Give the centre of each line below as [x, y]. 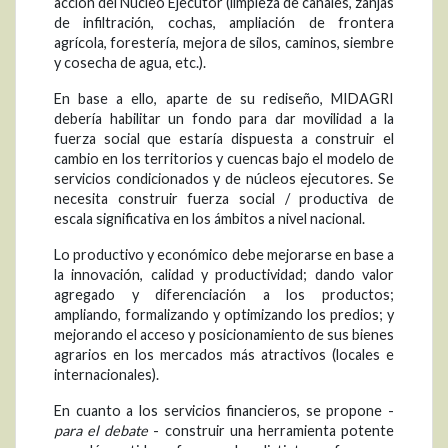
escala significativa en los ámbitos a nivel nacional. [209, 219]
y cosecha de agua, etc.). [130, 63]
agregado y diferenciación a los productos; [224, 295]
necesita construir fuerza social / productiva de [224, 199]
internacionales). [106, 375]
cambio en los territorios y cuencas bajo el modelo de [224, 159]
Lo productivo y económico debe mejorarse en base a [224, 255]
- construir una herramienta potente [271, 431]
